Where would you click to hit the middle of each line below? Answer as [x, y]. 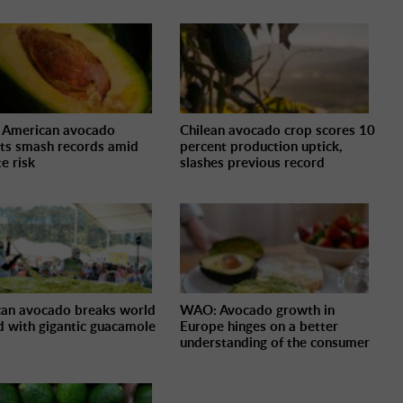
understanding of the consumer [275, 343]
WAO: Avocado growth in [258, 310]
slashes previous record [253, 163]
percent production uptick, [262, 147]
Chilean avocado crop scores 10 [278, 130]
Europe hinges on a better [260, 327]
